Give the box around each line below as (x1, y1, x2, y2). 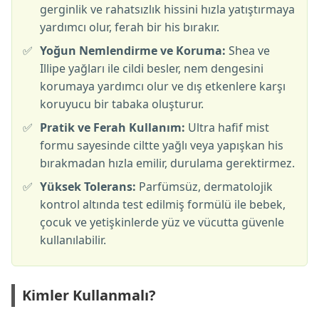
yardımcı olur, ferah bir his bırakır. (40, 19, 219, 35)
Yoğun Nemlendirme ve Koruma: (40, 43, 226, 58)
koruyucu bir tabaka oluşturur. (40, 96, 204, 112)
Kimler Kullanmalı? (22, 286, 156, 305)
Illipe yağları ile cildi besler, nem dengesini (40, 61, 263, 76)
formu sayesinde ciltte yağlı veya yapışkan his (40, 137, 283, 153)
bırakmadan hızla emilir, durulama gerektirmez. (40, 155, 295, 171)
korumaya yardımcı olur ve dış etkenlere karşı (40, 78, 286, 94)
